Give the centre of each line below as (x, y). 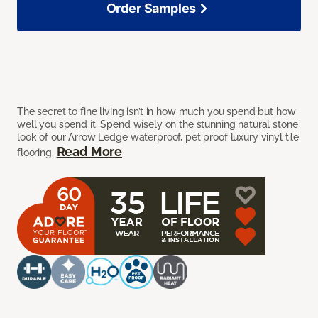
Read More (89, 151)
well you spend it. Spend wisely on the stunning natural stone (158, 124)
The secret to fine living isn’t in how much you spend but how (157, 111)
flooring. (37, 152)
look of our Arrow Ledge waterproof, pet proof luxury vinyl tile (158, 137)
